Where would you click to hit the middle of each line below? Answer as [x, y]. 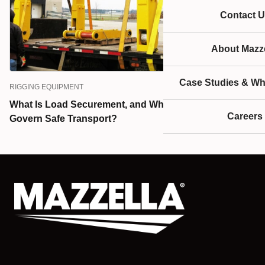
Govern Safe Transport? [63, 118]
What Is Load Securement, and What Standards [115, 104]
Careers [245, 116]
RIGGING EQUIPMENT [46, 87]
